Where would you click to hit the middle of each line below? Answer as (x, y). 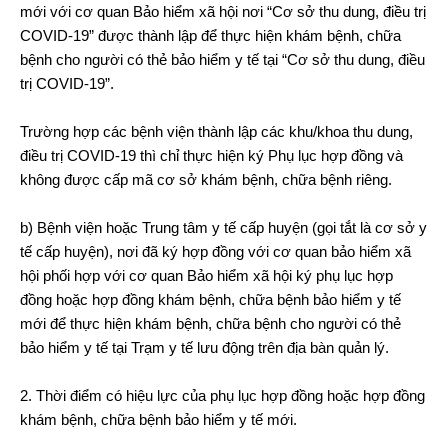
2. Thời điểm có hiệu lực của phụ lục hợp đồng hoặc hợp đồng (222, 395)
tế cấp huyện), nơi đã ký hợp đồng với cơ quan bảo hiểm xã (215, 251)
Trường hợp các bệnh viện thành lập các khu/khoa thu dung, (216, 131)
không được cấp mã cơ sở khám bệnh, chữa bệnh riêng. (206, 179)
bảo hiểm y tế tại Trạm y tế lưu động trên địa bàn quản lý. (204, 347)
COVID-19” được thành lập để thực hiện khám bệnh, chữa (210, 35)
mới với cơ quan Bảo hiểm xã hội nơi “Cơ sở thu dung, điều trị (223, 11)
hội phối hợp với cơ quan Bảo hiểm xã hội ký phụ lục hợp (206, 275)
